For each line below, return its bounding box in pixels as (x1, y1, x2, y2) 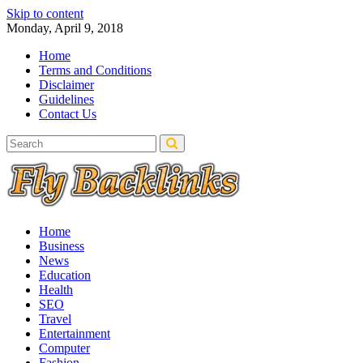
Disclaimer (39, 78, 94, 92)
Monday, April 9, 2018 (6, 21, 123, 35)
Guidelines (39, 92, 94, 106)
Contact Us (39, 107, 96, 121)
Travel (39, 312, 71, 326)
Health (39, 283, 73, 297)
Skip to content (6, 6, 83, 20)
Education (39, 268, 91, 282)
